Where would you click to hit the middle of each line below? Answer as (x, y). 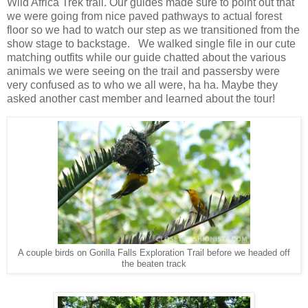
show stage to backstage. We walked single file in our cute (151, 43)
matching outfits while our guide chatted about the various (146, 57)
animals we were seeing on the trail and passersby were (143, 71)
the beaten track (154, 264)
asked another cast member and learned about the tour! (141, 98)
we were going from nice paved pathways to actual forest (144, 16)
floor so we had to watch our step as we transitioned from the (153, 30)
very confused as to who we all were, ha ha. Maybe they (142, 85)
